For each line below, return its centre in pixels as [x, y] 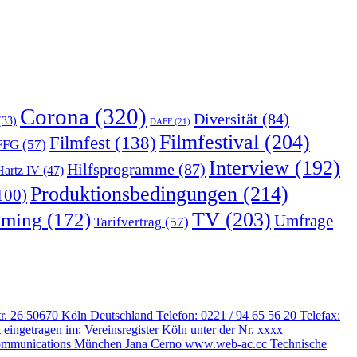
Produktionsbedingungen [134, 193]
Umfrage [304, 220]
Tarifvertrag [128, 222]
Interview [249, 167]
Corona [55, 116]
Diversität [226, 118]
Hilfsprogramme [121, 169]
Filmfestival [209, 142]
